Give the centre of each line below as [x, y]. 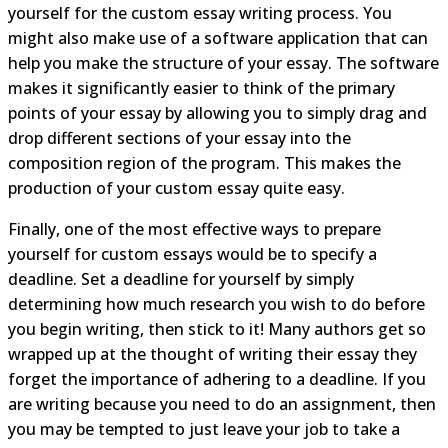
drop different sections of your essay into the [179, 138]
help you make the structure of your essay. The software [223, 63]
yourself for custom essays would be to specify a [192, 254]
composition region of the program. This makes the [204, 163]
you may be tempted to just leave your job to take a [204, 429]
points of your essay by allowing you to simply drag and [217, 113]
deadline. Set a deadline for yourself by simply [181, 279]
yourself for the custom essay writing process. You [200, 13]
